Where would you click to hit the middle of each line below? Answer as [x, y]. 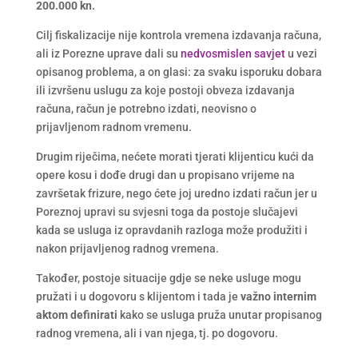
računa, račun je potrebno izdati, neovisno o [146, 108]
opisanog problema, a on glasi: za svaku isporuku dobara [179, 72]
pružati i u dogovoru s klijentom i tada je [138, 296]
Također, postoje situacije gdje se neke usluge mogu [168, 278]
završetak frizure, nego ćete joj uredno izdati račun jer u [176, 193]
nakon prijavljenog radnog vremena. [127, 248]
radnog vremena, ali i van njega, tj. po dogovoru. [157, 333]
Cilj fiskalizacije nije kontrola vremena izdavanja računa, [178, 35]
